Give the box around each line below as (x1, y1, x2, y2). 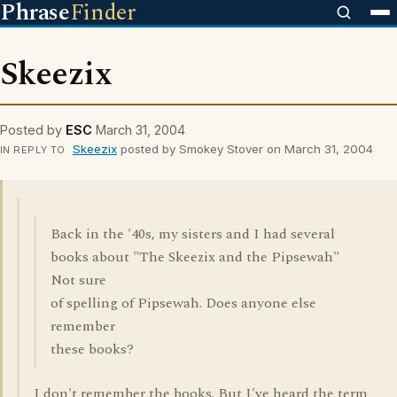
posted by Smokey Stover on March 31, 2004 (116, 142, 373, 156)
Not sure (51, 269, 106, 291)
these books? (51, 339, 134, 360)
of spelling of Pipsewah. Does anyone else (51, 292, 316, 314)
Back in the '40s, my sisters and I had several (51, 223, 335, 245)
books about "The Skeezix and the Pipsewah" (51, 246, 339, 268)
